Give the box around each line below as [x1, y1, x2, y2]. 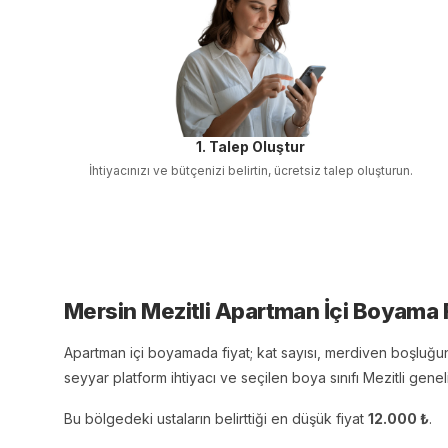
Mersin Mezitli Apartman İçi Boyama [64, 298, 439, 324]
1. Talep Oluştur [196, 138, 306, 155]
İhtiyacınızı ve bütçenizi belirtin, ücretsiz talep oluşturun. [88, 163, 413, 178]
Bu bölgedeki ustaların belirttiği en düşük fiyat [64, 410, 364, 427]
